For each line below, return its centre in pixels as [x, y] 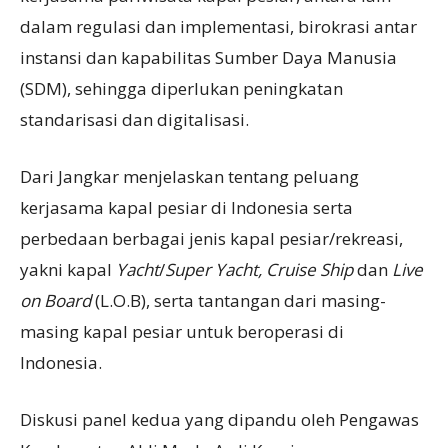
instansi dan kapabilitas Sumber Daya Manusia [208, 58]
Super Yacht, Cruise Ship [259, 270]
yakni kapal [68, 270]
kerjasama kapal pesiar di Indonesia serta [186, 208]
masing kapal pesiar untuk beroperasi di [182, 332]
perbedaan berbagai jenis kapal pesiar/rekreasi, [211, 239]
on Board [55, 301]
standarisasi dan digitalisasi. [134, 120]
